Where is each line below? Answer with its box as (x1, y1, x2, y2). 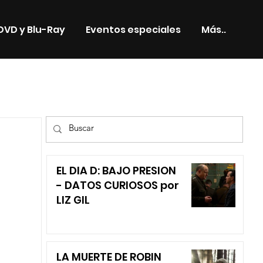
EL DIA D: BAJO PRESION (56, 163, 176, 178)
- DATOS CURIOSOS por (56, 178, 179, 193)
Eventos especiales (86, 22, 181, 36)
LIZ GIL (56, 193, 90, 207)
